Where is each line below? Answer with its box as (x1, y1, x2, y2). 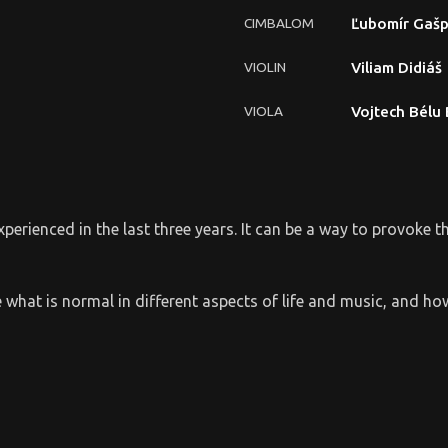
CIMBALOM (244, 14, 314, 31)
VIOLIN (244, 58, 286, 75)
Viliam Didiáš (351, 58, 442, 76)
